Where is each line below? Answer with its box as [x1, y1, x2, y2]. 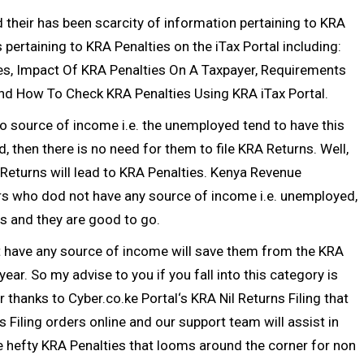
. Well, [314, 141, 349, 157]
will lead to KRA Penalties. [47, 164, 210, 180]
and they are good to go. [7, 211, 160, 227]
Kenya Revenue [210, 164, 301, 180]
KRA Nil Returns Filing [191, 290, 321, 306]
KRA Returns [238, 141, 314, 157]
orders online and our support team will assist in [42, 314, 339, 330]
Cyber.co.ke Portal [68, 290, 178, 306]
